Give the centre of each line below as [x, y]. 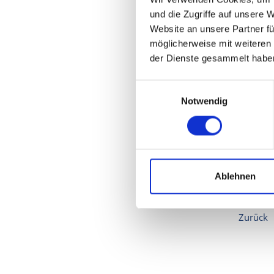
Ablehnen [235, 176]
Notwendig [204, 101]
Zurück [253, 217]
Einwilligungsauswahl [178, 87]
